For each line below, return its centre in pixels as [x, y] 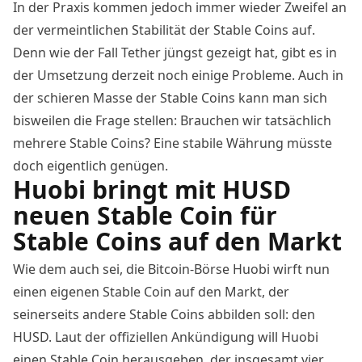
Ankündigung [213, 337]
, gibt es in [306, 53]
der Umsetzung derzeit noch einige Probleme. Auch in [178, 76]
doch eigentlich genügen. [90, 166]
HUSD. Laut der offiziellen [92, 337]
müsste [308, 143]
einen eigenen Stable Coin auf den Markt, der [151, 292]
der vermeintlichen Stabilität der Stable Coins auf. [164, 30]
